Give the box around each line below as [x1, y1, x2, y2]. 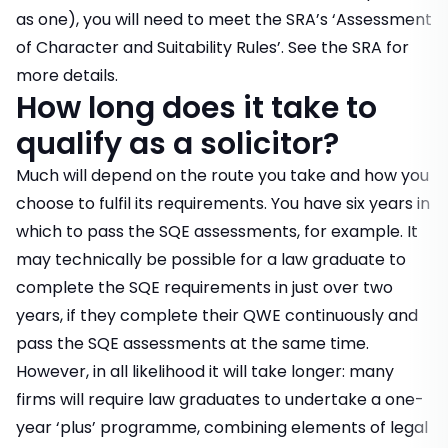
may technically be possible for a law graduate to [16, 248, 406, 272]
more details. [16, 64, 118, 88]
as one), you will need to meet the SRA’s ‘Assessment [16, 8, 432, 32]
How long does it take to [16, 87, 377, 130]
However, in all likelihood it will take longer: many [16, 360, 394, 384]
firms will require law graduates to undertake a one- [16, 388, 424, 412]
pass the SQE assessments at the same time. [16, 332, 369, 356]
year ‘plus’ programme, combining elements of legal [16, 416, 428, 440]
